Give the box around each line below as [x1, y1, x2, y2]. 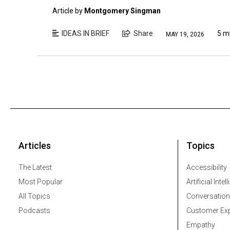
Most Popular [18, 177, 63, 186]
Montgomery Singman [84, 7, 161, 15]
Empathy [186, 220, 215, 229]
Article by [52, 7, 84, 15]
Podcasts [18, 206, 50, 215]
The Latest [18, 163, 52, 171]
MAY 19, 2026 [166, 30, 204, 38]
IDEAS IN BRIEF [62, 29, 109, 38]
